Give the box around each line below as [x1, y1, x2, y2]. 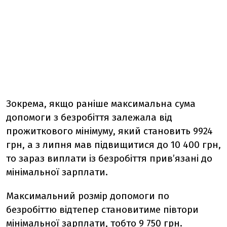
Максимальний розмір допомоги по [6, 190, 169, 202]
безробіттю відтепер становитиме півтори [6, 204, 199, 215]
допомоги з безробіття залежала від [6, 111, 172, 123]
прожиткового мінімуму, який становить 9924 [6, 125, 213, 137]
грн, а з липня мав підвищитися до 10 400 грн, [6, 139, 221, 150]
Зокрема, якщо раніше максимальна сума [6, 98, 196, 109]
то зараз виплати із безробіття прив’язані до [6, 153, 212, 164]
